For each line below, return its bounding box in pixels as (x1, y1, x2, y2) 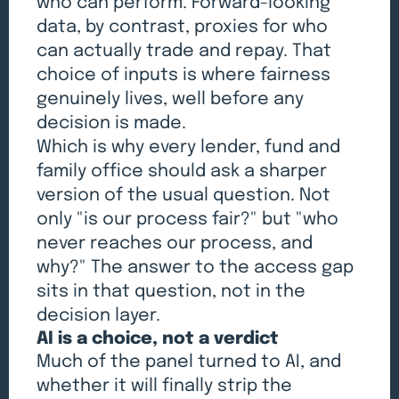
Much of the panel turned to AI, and (37, 352, 342, 371)
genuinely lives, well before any (37, 89, 305, 109)
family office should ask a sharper (37, 161, 328, 181)
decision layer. (37, 305, 161, 325)
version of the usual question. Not (37, 185, 331, 205)
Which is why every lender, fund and (37, 137, 341, 157)
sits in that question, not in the (37, 281, 306, 301)
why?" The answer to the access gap (37, 257, 354, 277)
